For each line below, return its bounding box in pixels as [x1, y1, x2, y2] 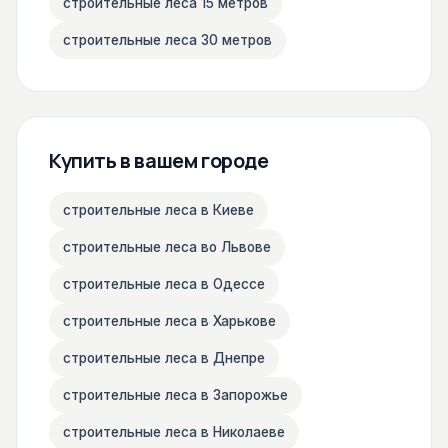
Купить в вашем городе [49, 147, 269, 174]
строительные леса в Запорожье [63, 387, 288, 403]
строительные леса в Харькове [63, 313, 276, 329]
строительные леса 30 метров [63, 32, 272, 48]
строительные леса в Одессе [63, 276, 265, 292]
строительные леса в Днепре [63, 350, 265, 366]
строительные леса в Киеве [63, 202, 254, 218]
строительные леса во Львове [63, 239, 271, 255]
